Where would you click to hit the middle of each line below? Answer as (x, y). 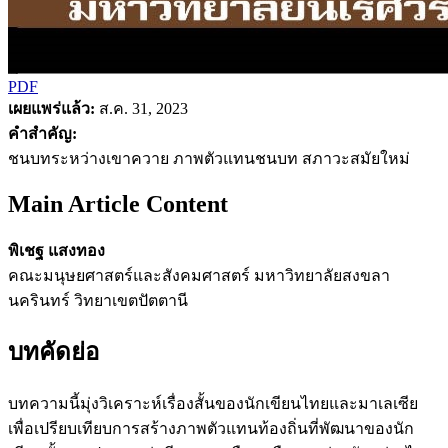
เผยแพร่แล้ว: (51, 108)
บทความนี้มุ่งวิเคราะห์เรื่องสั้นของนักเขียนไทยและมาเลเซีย (213, 404)
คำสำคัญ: (42, 133)
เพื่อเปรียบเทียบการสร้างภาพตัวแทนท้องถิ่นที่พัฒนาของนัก (211, 429)
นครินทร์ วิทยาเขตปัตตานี (98, 300)
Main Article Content (118, 203)
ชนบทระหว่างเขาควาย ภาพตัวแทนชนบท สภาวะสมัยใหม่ (209, 158)
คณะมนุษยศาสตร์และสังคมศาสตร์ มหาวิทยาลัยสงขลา (199, 275)
